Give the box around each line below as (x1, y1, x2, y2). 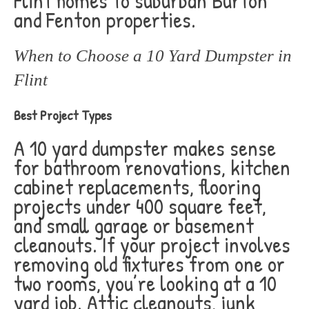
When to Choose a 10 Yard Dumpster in (14, 46, 292, 65)
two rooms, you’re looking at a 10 (14, 268, 277, 298)
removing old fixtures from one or (14, 249, 285, 279)
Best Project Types (14, 106, 112, 124)
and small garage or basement (14, 210, 254, 240)
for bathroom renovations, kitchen (14, 152, 290, 182)
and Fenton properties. (14, 5, 196, 34)
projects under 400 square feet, (14, 191, 266, 221)
